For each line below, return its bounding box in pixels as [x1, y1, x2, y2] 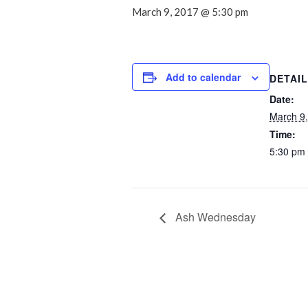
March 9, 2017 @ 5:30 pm [132, 5, 248, 19]
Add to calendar [166, 70, 241, 85]
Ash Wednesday [173, 209, 256, 225]
